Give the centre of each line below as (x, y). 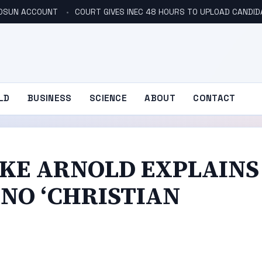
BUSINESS (50, 98)
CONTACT (214, 98)
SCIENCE (108, 98)
